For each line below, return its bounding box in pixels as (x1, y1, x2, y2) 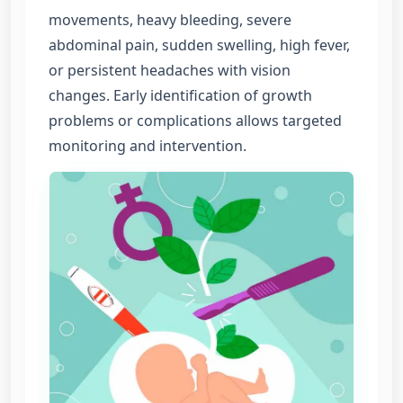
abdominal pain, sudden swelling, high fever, (49, 34, 350, 55)
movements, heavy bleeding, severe (49, 9, 291, 30)
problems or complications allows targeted (49, 110, 342, 130)
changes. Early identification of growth (49, 85, 312, 105)
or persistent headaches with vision (49, 59, 291, 80)
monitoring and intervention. (49, 135, 246, 156)
